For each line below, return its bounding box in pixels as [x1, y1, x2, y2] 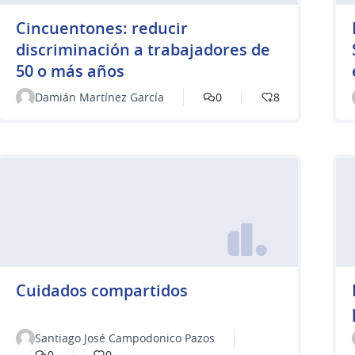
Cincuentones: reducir [16, 17, 188, 39]
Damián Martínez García [35, 89, 164, 105]
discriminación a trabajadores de [16, 38, 270, 60]
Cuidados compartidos [16, 280, 188, 302]
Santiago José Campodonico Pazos [35, 330, 215, 346]
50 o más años [16, 59, 124, 82]
